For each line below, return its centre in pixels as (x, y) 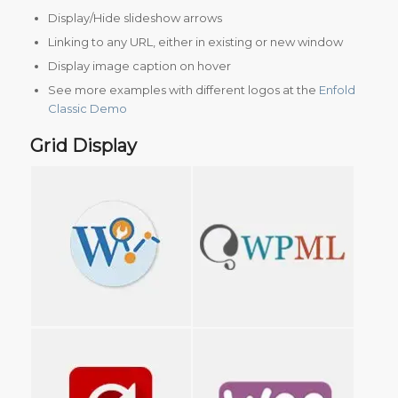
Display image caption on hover (139, 66)
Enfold (337, 90)
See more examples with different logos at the (183, 90)
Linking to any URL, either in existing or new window (195, 42)
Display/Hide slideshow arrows (135, 18)
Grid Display (83, 146)
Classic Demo (87, 109)
